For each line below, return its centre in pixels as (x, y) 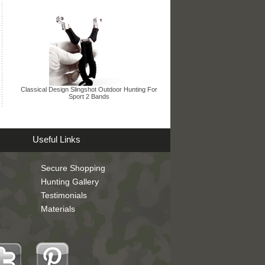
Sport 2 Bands (89, 96)
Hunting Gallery (70, 181)
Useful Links (57, 139)
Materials (58, 209)
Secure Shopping (73, 168)
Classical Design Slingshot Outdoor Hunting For (89, 89)
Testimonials (64, 195)
